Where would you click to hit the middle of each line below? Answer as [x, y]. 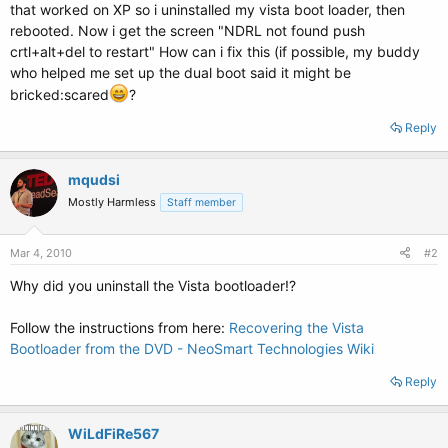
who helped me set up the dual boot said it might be [180, 72]
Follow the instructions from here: [119, 327]
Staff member [201, 202]
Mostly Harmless [112, 202]
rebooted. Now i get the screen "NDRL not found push [187, 30]
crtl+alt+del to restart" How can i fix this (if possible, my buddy [215, 51]
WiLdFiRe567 [113, 433]
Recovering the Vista [296, 327]
